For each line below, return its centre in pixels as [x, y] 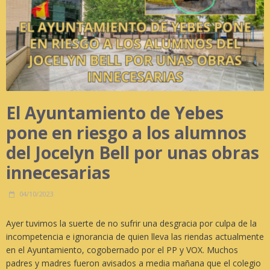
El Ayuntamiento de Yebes [115, 112]
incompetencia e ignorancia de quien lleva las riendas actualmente [135, 236]
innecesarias [58, 172]
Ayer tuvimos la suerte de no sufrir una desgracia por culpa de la [131, 223]
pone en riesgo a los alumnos [126, 132]
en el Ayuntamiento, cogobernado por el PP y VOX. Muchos [122, 250]
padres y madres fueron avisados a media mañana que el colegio [133, 263]
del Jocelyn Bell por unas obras [133, 152]
